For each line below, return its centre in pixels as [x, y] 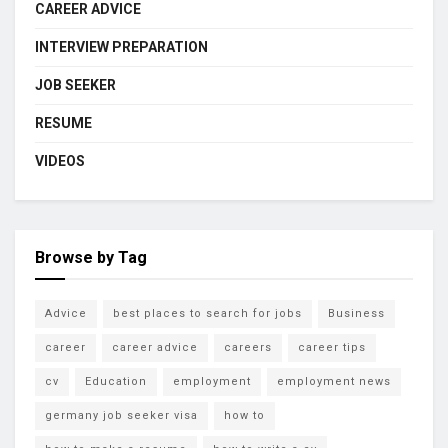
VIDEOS [60, 160]
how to [244, 415]
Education [116, 381]
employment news [334, 381]
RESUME [63, 122]
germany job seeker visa [121, 415]
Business [356, 313]
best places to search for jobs [207, 313]
